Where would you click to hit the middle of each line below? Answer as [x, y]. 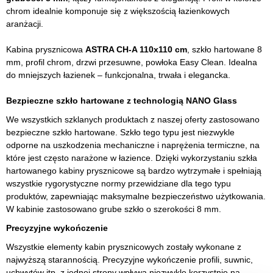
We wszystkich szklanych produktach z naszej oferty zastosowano [133, 119]
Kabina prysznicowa [46, 49]
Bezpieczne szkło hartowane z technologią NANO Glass [122, 101]
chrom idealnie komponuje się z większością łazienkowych [118, 11]
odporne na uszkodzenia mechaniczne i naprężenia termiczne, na [133, 145]
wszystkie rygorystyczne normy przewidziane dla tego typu [119, 183]
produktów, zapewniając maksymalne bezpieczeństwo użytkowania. [136, 196]
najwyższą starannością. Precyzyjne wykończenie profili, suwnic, [129, 260]
